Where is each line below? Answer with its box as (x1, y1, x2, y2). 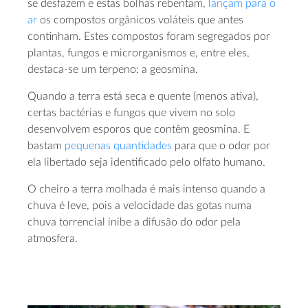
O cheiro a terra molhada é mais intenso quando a (27, 184, 265, 195)
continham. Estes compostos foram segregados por (27, 31, 270, 43)
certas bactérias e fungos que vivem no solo (27, 107, 235, 119)
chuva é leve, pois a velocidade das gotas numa (27, 200, 252, 212)
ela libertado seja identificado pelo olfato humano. (27, 157, 265, 168)
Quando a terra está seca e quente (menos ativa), (27, 91, 258, 102)
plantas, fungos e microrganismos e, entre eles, (27, 47, 250, 59)
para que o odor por (172, 140, 270, 152)
